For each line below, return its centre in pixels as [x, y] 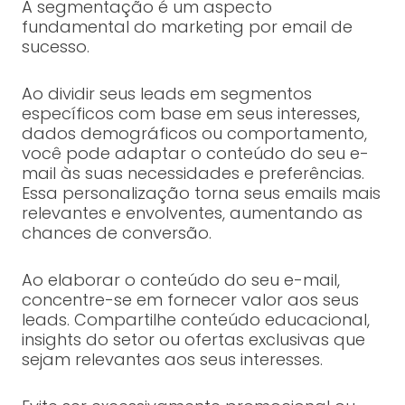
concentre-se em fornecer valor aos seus [190, 300]
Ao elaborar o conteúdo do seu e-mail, [180, 280]
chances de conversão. [116, 233]
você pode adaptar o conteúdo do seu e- [195, 154]
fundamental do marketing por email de [187, 27]
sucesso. [55, 47]
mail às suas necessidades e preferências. [193, 174]
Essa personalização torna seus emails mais [201, 193]
